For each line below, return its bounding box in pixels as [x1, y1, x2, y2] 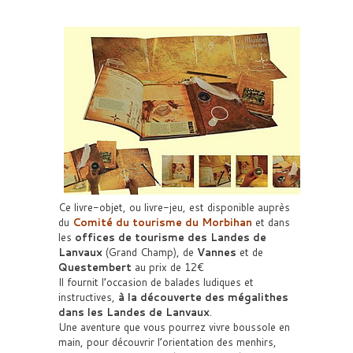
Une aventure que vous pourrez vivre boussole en [58, 320, 290, 334]
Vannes [197, 245, 236, 259]
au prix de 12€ [132, 260, 204, 274]
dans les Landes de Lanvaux [58, 305, 210, 319]
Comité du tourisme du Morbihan [72, 215, 252, 229]
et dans [252, 215, 290, 229]
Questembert [58, 260, 132, 274]
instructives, [58, 290, 118, 304]
